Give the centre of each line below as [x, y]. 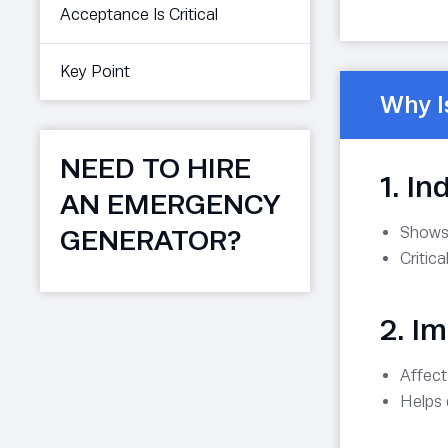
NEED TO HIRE [155, 167]
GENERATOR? [150, 239]
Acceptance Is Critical [139, 14]
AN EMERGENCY [170, 203]
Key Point [95, 71]
